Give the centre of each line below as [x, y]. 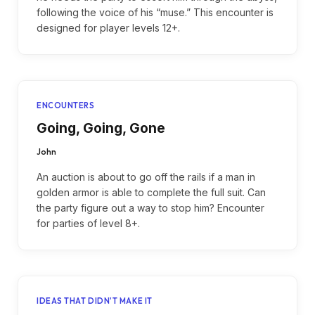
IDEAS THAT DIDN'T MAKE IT [95, 301]
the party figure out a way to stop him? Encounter [150, 208]
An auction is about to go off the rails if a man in [146, 177]
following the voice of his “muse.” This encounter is [155, 12]
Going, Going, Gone [101, 128]
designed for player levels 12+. [108, 28]
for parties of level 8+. [88, 223]
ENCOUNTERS [66, 105]
